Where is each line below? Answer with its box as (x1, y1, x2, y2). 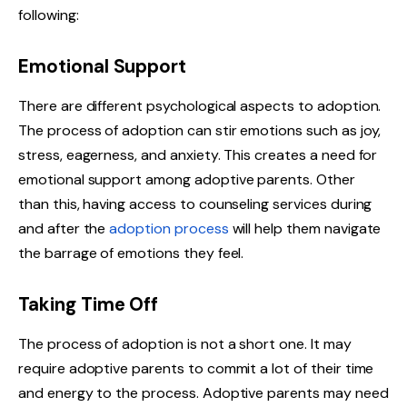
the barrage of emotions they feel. (18, 243, 244, 263)
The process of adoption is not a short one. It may (18, 334, 352, 354)
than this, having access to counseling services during (18, 194, 372, 213)
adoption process (109, 218, 229, 238)
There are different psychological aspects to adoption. (18, 95, 382, 115)
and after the (18, 218, 110, 238)
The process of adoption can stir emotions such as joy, (18, 120, 382, 140)
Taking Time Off (18, 292, 159, 316)
